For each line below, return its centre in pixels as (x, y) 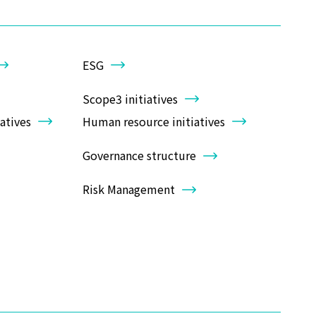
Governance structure (139, 156)
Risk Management (129, 189)
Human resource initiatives (154, 121)
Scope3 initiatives (130, 98)
